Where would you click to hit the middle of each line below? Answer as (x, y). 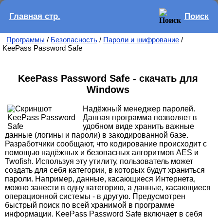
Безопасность (74, 40)
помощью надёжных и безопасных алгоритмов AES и (102, 152)
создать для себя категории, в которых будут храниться (105, 170)
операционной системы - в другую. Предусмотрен (95, 196)
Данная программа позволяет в (140, 117)
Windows (108, 90)
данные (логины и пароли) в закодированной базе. (97, 135)
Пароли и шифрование (141, 40)
